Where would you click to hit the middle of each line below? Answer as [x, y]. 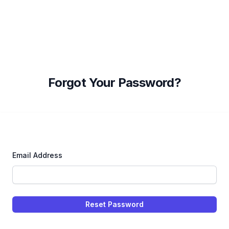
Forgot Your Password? [114, 83]
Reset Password [114, 204]
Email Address [37, 155]
